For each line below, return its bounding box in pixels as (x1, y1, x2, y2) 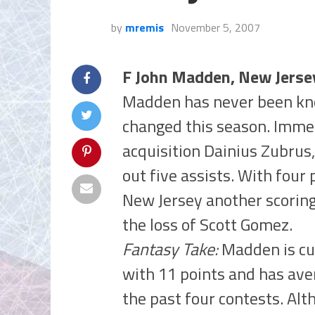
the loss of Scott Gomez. (122, 212, 292, 237)
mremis (125, 19, 164, 36)
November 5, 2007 (171, 19, 260, 36)
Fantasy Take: (122, 236, 218, 262)
